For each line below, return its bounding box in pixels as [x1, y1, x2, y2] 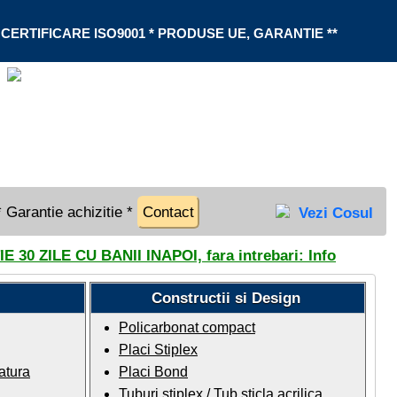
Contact [143, 204, 194, 221]
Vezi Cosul [299, 205, 373, 222]
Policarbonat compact [119, 320, 255, 335]
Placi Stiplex [119, 342, 198, 357]
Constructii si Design [151, 290, 305, 307]
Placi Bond [119, 364, 188, 379]
